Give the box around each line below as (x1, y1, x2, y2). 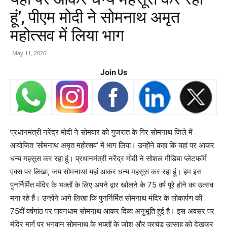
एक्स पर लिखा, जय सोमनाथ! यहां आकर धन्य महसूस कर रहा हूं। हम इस (10, 167, 202, 176)
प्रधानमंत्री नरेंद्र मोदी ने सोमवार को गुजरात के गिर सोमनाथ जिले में (10, 127, 193, 137)
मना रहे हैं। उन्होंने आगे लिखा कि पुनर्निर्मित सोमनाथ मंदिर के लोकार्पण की (10, 193, 202, 203)
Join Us (100, 67, 127, 77)
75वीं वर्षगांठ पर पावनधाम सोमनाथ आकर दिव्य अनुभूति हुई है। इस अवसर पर (10, 206, 214, 216)
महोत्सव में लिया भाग (10, 26, 124, 45)
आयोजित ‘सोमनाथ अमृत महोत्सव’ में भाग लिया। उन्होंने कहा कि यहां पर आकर (10, 140, 214, 150)
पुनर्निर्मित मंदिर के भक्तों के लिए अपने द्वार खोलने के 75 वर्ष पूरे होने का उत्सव (10, 180, 213, 190)
